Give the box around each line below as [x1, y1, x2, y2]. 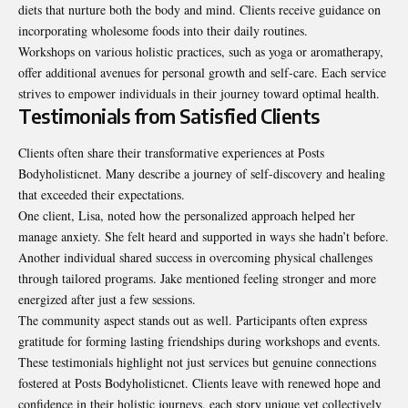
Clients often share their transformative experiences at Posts [18, 143, 324, 161]
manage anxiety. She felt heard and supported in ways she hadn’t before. [18, 227, 389, 245]
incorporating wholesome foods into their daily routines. [18, 22, 308, 40]
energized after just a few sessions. [18, 290, 196, 308]
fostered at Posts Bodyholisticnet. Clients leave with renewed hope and [18, 373, 381, 392]
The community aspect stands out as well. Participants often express [18, 311, 367, 329]
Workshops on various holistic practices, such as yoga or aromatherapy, [18, 43, 383, 61]
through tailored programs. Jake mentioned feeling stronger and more [18, 269, 376, 287]
